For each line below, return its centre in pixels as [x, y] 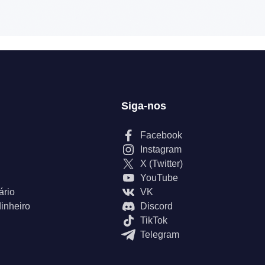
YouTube [159, 178]
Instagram [161, 149]
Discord [156, 206]
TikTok [154, 220]
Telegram [160, 235]
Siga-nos [144, 106]
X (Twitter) [161, 164]
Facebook [161, 135]
